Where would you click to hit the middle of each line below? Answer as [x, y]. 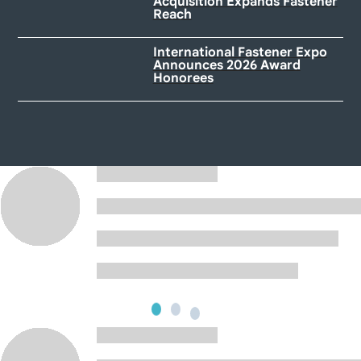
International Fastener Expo [240, 52]
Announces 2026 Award [226, 65]
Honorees [183, 78]
